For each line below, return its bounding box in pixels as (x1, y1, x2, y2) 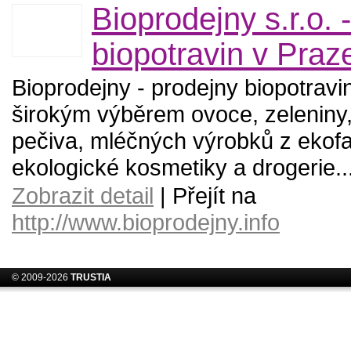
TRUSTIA (71, 272, 111, 283)
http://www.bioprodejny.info (12, 209, 280, 235)
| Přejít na (154, 183, 256, 208)
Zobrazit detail (12, 183, 154, 208)
